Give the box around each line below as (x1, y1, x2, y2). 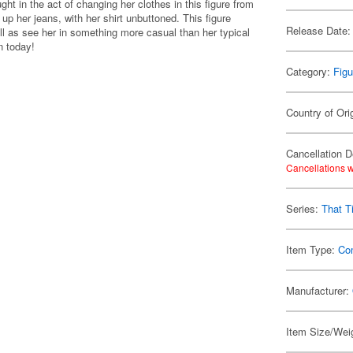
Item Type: (286, 242, 339, 257)
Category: (286, 64, 334, 79)
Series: (286, 201, 322, 216)
